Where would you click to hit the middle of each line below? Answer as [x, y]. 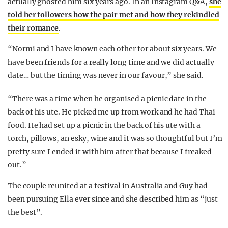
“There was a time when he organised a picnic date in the [107, 99]
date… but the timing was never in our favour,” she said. [106, 75]
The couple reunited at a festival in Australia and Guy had [108, 186]
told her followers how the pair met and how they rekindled [113, 15]
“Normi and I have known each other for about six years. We [112, 49]
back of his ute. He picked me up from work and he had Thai [111, 112]
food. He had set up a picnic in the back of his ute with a [104, 125]
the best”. [25, 212]
